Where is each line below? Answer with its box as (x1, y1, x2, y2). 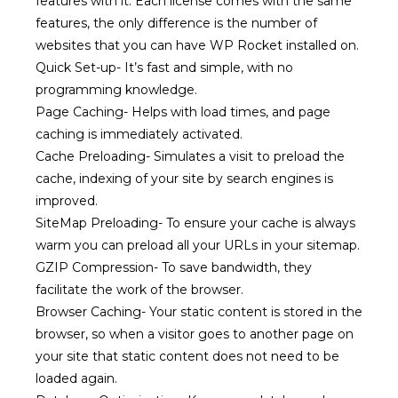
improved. (36, 193, 98, 209)
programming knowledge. (36, 82, 197, 98)
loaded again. (36, 370, 117, 386)
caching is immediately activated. (36, 126, 243, 142)
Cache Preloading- (36, 148, 150, 164)
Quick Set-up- (36, 60, 124, 76)
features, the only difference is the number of (36, 15, 317, 31)
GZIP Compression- (36, 259, 162, 275)
